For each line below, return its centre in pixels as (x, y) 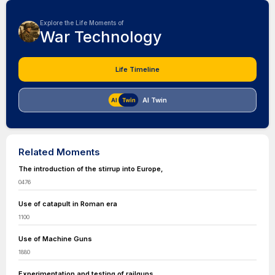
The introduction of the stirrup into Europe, (91, 169)
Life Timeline (137, 69)
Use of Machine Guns (55, 239)
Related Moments (59, 152)
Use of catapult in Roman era (68, 204)
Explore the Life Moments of (82, 23)
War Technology (101, 37)
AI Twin (155, 100)
